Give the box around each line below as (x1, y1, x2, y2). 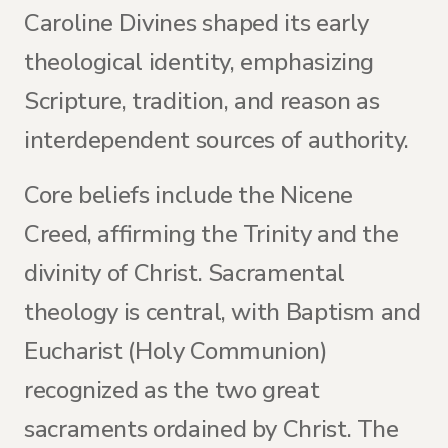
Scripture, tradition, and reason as (24, 85, 380, 117)
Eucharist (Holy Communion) (24, 335, 328, 367)
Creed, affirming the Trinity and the (24, 218, 399, 250)
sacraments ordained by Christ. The (24, 413, 399, 445)
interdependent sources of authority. (24, 124, 410, 156)
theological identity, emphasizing (24, 46, 375, 78)
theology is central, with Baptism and (24, 296, 421, 328)
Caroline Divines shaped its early (24, 7, 370, 39)
